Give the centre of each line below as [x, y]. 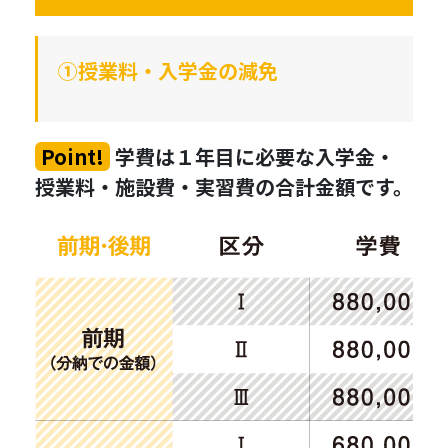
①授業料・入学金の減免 [168, 70]
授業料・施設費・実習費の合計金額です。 [224, 186]
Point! [72, 156]
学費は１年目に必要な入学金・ [252, 156]
